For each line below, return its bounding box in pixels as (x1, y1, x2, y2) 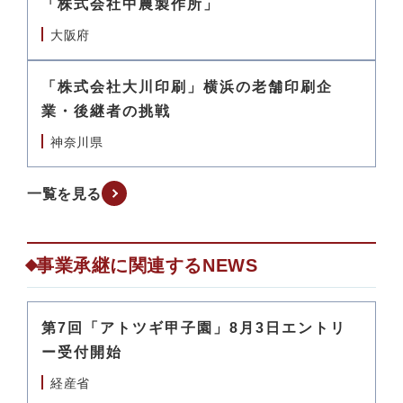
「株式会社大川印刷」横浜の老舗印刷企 (41, 79, 333, 94)
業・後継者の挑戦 (41, 103, 171, 119)
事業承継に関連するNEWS (36, 255, 258, 275)
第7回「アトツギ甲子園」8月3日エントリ (41, 320, 346, 336)
